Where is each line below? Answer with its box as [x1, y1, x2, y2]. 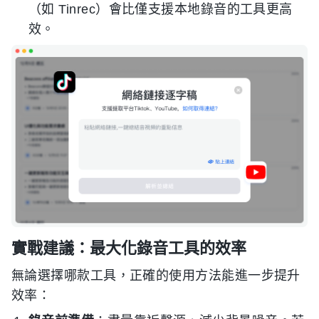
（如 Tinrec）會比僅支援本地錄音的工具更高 [28, 2, 293, 17]
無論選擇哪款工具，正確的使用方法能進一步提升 [11, 268, 300, 283]
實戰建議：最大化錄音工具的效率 [11, 238, 246, 257]
